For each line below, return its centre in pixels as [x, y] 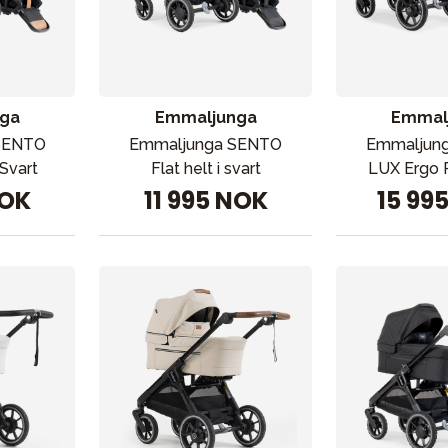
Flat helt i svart [205, 168]
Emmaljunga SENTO [206, 144]
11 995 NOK [205, 200]
